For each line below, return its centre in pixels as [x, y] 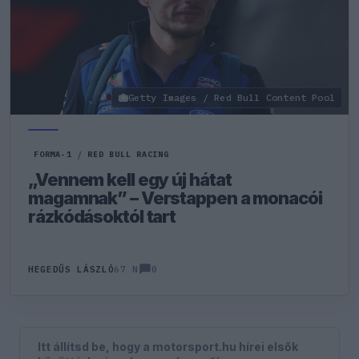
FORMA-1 [53, 154]
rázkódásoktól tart [102, 216]
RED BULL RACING [128, 154]
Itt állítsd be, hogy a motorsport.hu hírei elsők [168, 346]
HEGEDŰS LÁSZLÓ [71, 269]
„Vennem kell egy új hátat [130, 179]
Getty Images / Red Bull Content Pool [231, 97]
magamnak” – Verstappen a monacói [175, 198]
